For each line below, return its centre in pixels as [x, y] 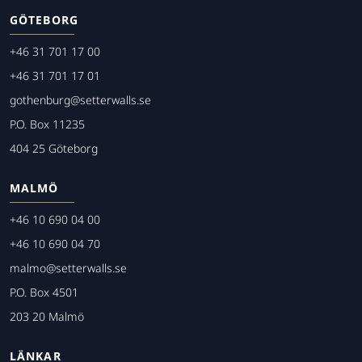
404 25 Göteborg [54, 149]
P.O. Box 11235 [47, 124]
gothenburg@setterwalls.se [80, 100]
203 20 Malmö [47, 317]
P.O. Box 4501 [44, 293]
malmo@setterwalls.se [68, 268]
